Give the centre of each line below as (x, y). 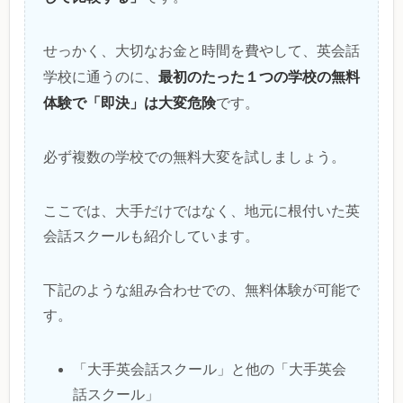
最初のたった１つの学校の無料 (259, 76)
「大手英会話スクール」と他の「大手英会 (210, 369)
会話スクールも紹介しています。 (151, 236)
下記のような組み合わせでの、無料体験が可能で (201, 290)
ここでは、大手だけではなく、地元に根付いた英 (201, 210)
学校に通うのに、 (101, 76)
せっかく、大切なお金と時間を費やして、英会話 (201, 50)
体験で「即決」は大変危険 (130, 102)
